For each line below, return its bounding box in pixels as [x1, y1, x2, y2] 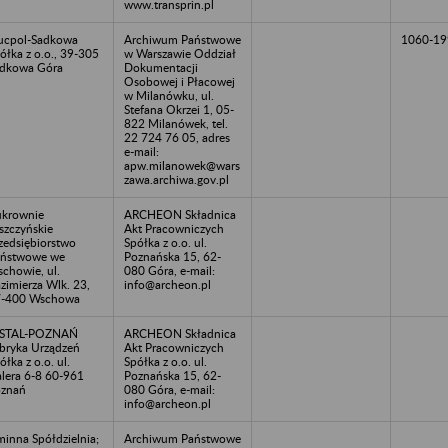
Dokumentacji [124, 59, 198, 75]
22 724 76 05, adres [124, 129, 230, 145]
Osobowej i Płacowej [124, 73, 235, 89]
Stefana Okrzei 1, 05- [124, 101, 234, 117]
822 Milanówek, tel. [124, 115, 228, 131]
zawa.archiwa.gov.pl [124, 171, 229, 187]
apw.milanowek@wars [124, 157, 240, 173]
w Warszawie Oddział [124, 45, 236, 61]
